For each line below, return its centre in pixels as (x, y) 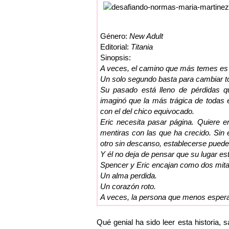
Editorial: (115, 47)
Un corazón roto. (128, 186)
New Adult (146, 36)
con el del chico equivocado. (147, 111)
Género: (114, 36)
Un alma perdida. (128, 175)
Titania (142, 47)
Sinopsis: (115, 57)
